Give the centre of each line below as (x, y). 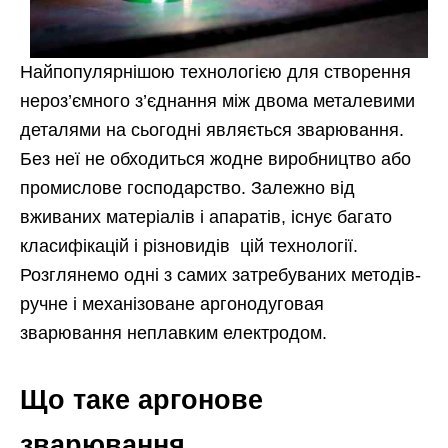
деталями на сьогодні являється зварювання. (212, 129)
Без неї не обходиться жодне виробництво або (215, 158)
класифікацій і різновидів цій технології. (189, 245)
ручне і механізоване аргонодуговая (172, 303)
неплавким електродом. (224, 332)
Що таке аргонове (141, 399)
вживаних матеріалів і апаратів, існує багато (206, 216)
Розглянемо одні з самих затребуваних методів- (220, 274)
